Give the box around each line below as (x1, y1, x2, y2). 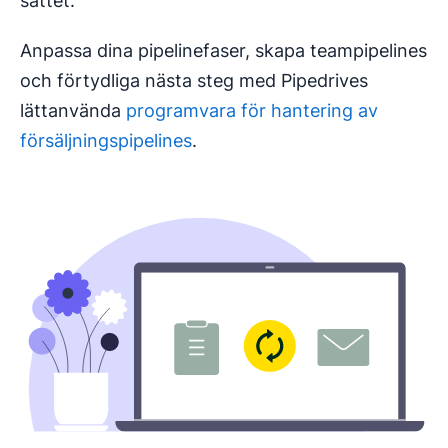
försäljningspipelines (20, 129, 192, 151)
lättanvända (20, 99, 126, 121)
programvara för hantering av (126, 99, 378, 121)
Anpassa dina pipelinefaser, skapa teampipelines (20, 39, 427, 61)
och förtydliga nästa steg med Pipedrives (20, 69, 368, 91)
